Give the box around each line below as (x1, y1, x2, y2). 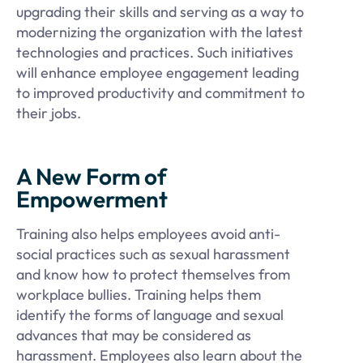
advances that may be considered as (16, 326, 251, 345)
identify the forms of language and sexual (16, 305, 284, 325)
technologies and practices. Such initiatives (16, 43, 293, 62)
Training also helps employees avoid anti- (16, 224, 280, 244)
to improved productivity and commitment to (16, 83, 305, 103)
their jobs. (16, 104, 81, 123)
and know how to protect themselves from (16, 265, 290, 284)
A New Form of (16, 162, 167, 191)
